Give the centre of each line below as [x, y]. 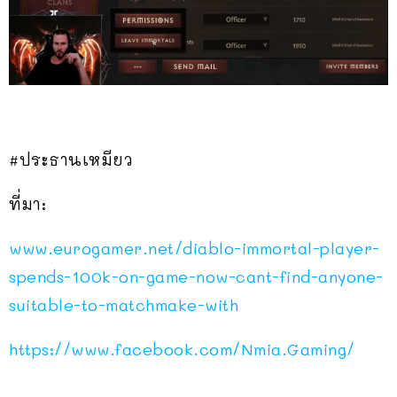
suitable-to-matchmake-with [124, 305]
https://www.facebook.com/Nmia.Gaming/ [182, 350]
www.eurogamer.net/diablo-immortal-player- [195, 249]
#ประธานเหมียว [71, 160]
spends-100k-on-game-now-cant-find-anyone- [196, 277]
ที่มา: [27, 204]
